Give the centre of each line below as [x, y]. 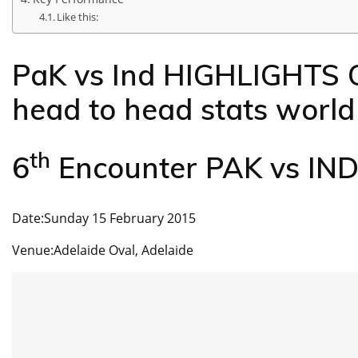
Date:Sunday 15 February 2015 [104, 219]
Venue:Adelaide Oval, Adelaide [103, 251]
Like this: [78, 17]
